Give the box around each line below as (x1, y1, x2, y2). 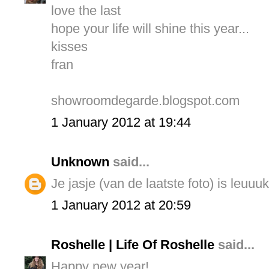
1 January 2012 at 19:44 (51, 115, 191, 130)
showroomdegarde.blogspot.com (51, 93, 240, 109)
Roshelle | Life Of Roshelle (51, 237, 214, 253)
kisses (51, 39, 88, 55)
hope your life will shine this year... (51, 21, 249, 37)
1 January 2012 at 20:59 (51, 198, 191, 213)
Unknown (51, 154, 109, 170)
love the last (51, 3, 121, 19)
